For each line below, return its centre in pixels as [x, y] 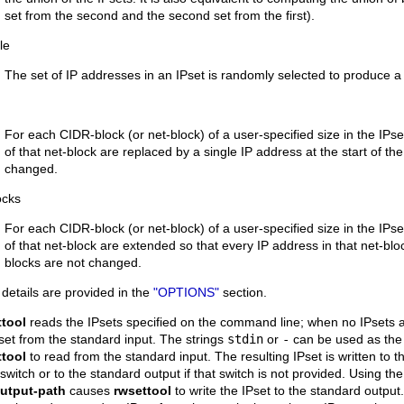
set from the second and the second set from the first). [160, 15]
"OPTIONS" [186, 292]
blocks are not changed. [73, 262]
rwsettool [142, 390]
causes [90, 390]
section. [243, 292]
